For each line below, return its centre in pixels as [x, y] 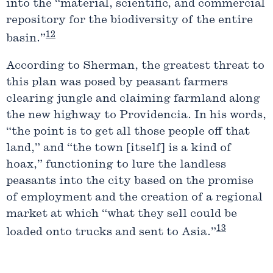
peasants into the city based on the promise [130, 182]
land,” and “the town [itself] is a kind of [119, 149]
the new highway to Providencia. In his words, [136, 116]
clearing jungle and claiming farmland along [133, 99]
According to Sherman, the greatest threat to [135, 66]
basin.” [26, 39]
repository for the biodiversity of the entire [129, 21]
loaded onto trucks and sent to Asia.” [111, 233]
